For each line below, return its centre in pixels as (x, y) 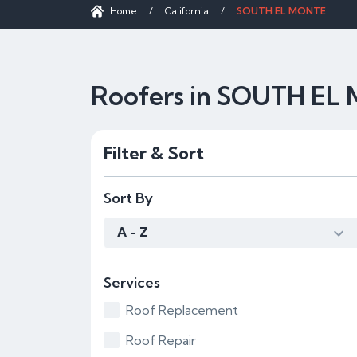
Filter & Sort (154, 153)
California (187, 11)
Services (132, 282)
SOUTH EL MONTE (281, 11)
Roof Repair (161, 340)
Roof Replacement (182, 310)
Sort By (128, 198)
